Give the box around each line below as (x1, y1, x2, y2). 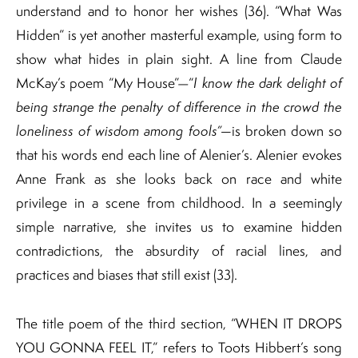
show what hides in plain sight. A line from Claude (16, 49, 342, 68)
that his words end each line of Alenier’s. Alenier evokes (16, 145, 342, 164)
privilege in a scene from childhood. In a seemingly (16, 193, 342, 212)
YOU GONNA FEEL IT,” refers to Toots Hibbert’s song (16, 337, 342, 356)
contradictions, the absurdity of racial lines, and (16, 241, 342, 260)
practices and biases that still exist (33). (16, 265, 237, 284)
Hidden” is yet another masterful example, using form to (16, 25, 342, 44)
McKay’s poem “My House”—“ (16, 73, 194, 92)
